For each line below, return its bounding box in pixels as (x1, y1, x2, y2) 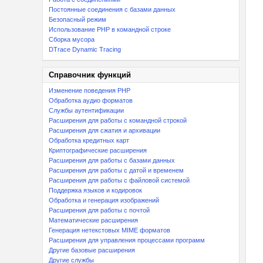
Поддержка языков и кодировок (49, 187, 142, 194)
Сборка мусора (49, 36, 95, 43)
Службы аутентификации (49, 107, 124, 114)
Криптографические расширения (49, 147, 147, 154)
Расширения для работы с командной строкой (49, 117, 187, 124)
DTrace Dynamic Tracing (49, 46, 121, 53)
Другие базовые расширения (49, 247, 135, 254)
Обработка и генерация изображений (49, 197, 159, 204)
